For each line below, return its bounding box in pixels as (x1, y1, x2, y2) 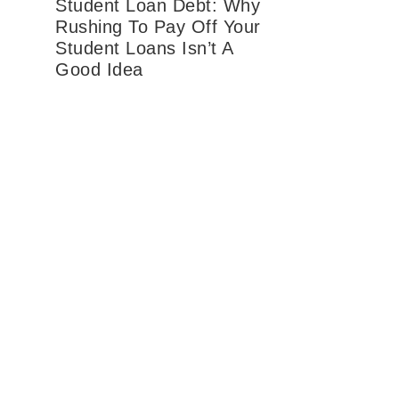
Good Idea (55, 60, 143, 79)
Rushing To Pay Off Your (55, 17, 261, 37)
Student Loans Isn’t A (55, 38, 233, 58)
